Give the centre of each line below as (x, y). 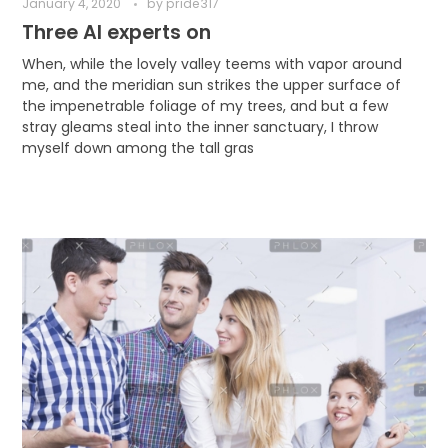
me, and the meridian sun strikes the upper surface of (211, 85)
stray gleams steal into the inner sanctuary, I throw (199, 127)
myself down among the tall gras (137, 148)
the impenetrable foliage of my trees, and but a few (204, 106)
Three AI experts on (116, 33)
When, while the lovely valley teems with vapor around (211, 64)
